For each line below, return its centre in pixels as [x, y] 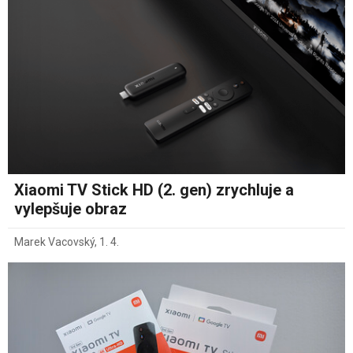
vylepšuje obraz [71, 208]
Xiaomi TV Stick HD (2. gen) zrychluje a [154, 190]
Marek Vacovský [54, 242]
